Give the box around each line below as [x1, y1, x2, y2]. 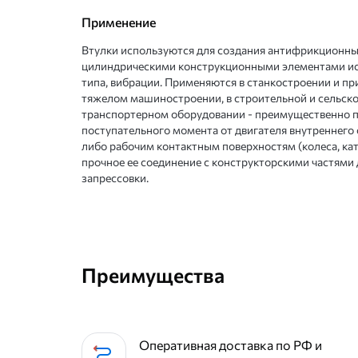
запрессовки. [82, 170, 149, 185]
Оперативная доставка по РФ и [139, 336, 322, 352]
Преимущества [82, 262, 225, 287]
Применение [82, 14, 156, 30]
